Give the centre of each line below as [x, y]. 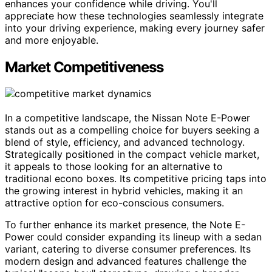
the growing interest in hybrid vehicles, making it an [124, 191]
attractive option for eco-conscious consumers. [114, 203]
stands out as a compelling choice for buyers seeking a [132, 130]
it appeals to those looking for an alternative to [114, 167]
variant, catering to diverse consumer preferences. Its [128, 249]
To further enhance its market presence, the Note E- [125, 225]
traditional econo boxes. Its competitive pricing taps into [136, 179]
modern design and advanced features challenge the [126, 261]
